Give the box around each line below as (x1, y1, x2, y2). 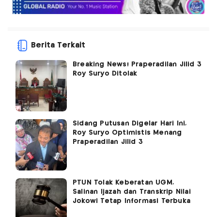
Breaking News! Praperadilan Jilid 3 (73, 61, 201, 68)
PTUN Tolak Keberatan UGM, (73, 179, 174, 186)
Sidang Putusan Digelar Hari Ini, (73, 120, 187, 127)
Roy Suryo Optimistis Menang (73, 129, 182, 136)
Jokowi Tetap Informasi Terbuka (73, 197, 190, 204)
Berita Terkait (31, 41, 85, 49)
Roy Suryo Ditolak (73, 70, 138, 77)
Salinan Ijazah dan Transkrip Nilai (73, 188, 191, 195)
